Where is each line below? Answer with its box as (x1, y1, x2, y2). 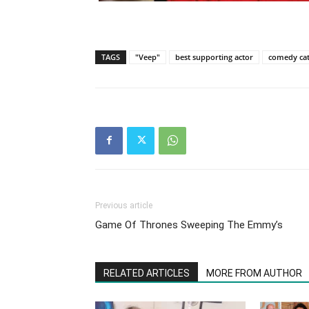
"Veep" (135, 51, 160, 62)
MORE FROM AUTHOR (206, 267, 302, 279)
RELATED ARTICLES (103, 267, 190, 279)
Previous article (95, 200, 152, 210)
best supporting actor (175, 51, 253, 62)
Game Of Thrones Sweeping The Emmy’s (95, 218, 283, 231)
